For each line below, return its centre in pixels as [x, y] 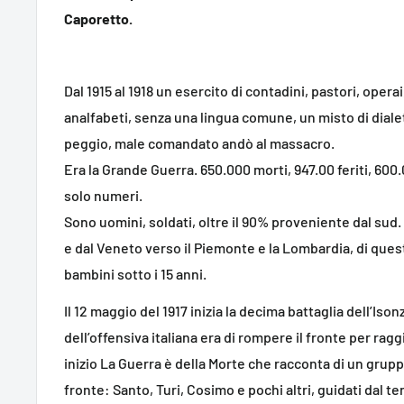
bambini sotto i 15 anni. [135, 274]
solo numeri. [103, 196]
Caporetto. [98, 19]
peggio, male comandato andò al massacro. [199, 143]
